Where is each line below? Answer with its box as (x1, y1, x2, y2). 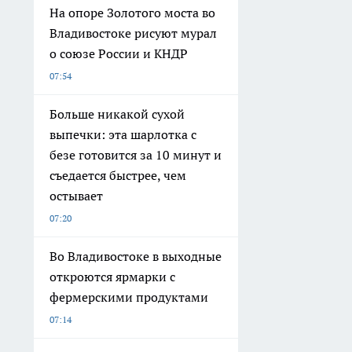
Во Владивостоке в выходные (49, 248, 222, 265)
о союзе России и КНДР (49, 46, 188, 62)
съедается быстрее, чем (49, 167, 186, 184)
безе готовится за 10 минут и (49, 147, 222, 163)
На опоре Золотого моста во (49, 5, 215, 21)
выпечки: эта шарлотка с (49, 126, 196, 143)
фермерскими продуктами (49, 289, 208, 306)
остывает (49, 188, 103, 204)
